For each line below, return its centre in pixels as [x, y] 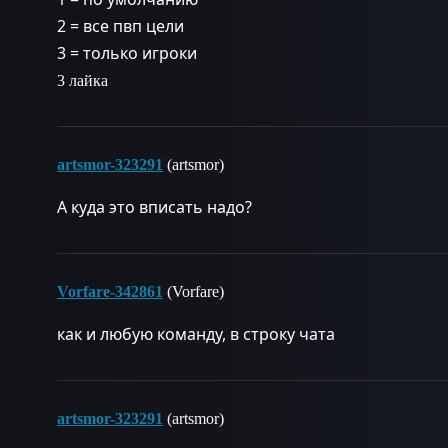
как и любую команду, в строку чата [196, 334]
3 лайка [82, 80]
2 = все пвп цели [120, 26]
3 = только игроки [127, 53]
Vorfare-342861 [110, 291]
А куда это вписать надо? [154, 207]
